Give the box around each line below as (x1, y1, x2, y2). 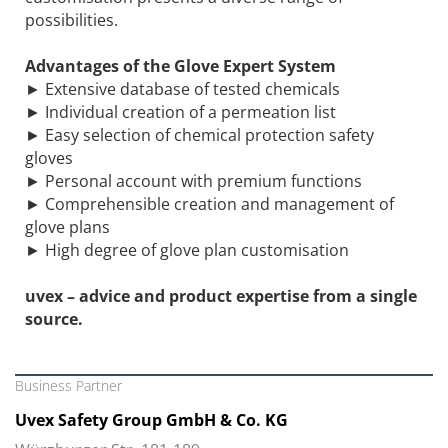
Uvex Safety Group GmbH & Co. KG (15, 408, 288, 431)
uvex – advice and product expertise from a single (25, 284, 417, 307)
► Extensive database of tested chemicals (25, 77, 340, 100)
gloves (25, 146, 73, 169)
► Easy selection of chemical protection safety (25, 123, 374, 146)
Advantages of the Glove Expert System (25, 54, 336, 77)
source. (25, 307, 83, 330)
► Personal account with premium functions (25, 169, 362, 192)
